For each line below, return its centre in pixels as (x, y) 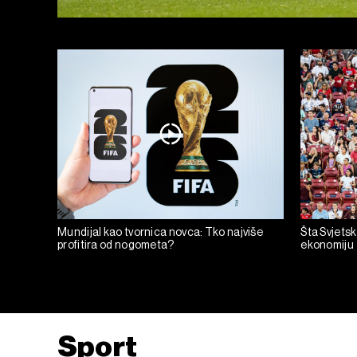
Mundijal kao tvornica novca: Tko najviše (161, 231)
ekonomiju (327, 244)
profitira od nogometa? (116, 244)
